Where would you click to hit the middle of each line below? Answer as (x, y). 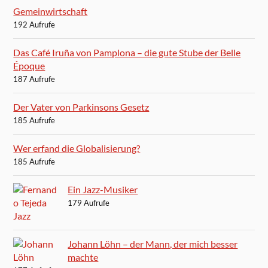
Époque (29, 66)
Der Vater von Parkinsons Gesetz (81, 107)
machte (83, 257)
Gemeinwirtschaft (51, 11)
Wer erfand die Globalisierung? (77, 148)
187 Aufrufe (34, 79)
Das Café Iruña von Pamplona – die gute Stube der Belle (127, 53)
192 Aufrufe (34, 25)
